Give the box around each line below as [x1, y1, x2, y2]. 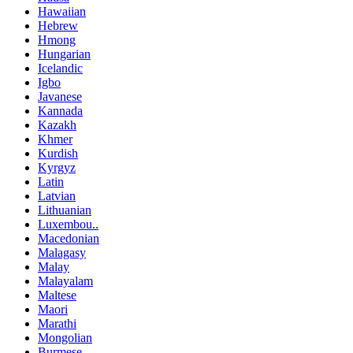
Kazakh [38, 118, 76, 132]
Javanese [38, 90, 82, 104]
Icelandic [38, 61, 83, 76]
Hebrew [38, 19, 78, 33]
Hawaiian [38, 5, 86, 19]
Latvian [38, 189, 76, 203]
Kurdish [38, 147, 78, 161]
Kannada [38, 104, 83, 118]
